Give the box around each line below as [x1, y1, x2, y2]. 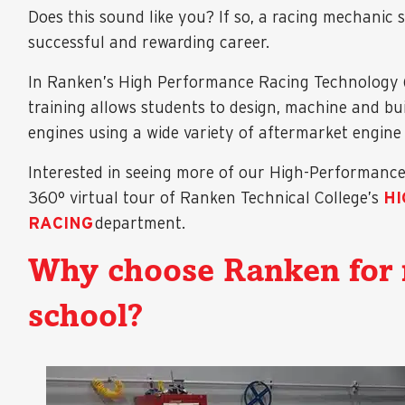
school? [28, 303, 143, 334]
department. [93, 214, 185, 231]
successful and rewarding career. [28, 33, 269, 51]
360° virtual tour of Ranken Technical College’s [28, 189, 383, 206]
